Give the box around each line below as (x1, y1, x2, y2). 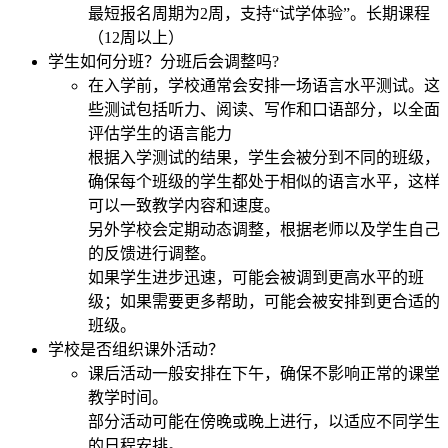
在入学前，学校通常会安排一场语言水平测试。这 (88, 76, 440, 94)
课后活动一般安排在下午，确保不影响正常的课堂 (88, 364, 440, 382)
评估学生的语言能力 (88, 124, 232, 142)
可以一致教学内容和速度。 (88, 196, 280, 214)
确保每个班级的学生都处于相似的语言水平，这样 (88, 172, 440, 190)
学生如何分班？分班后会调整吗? (48, 52, 279, 70)
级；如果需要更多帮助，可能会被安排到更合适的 (88, 292, 440, 310)
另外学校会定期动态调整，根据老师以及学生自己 (88, 220, 440, 238)
